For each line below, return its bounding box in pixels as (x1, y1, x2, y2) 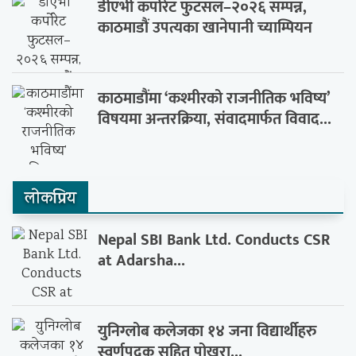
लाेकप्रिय (25, 187, 76, 213)
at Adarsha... (98, 247, 186, 274)
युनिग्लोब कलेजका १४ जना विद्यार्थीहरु (98, 318, 318, 345)
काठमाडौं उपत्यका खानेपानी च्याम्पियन (98, 14, 313, 41)
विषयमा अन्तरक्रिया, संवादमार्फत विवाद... (98, 106, 332, 133)
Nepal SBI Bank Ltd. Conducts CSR (98, 226, 331, 253)
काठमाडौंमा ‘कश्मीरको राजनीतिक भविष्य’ (98, 85, 331, 112)
